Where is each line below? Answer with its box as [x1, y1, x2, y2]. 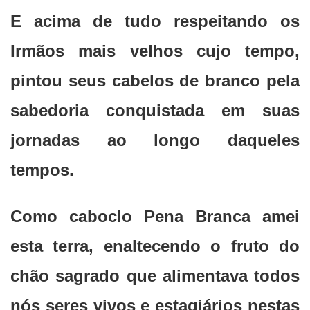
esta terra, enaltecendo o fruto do [10, 237, 300, 256]
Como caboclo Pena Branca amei [10, 207, 300, 226]
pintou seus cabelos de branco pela [10, 71, 300, 91]
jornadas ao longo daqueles [10, 131, 300, 150]
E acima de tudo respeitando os [10, 12, 300, 31]
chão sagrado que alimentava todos [10, 266, 300, 286]
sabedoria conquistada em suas [10, 101, 300, 120]
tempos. [10, 161, 74, 180]
